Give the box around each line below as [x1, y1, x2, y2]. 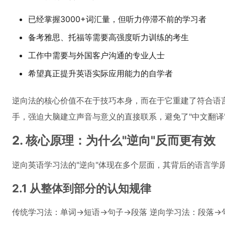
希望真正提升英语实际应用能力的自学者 [28, 68, 173, 78]
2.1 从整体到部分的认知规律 [12, 182, 151, 195]
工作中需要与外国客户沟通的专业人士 [28, 50, 165, 60]
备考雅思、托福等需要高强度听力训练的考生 [28, 32, 189, 42]
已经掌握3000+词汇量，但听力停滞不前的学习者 [28, 14, 206, 24]
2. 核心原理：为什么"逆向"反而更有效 [12, 133, 215, 148]
